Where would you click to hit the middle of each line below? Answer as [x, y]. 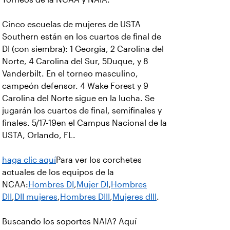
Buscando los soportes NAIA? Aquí [69, 222]
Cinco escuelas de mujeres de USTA [71, 24]
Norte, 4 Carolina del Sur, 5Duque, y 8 [75, 61]
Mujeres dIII [135, 197]
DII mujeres [36, 197]
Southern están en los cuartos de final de [82, 37]
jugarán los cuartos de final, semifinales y [82, 111]
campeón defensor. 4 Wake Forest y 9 [75, 86]
